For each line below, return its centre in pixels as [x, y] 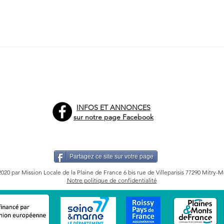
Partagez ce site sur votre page [111, 156]
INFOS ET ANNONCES [113, 107]
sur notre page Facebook [113, 117]
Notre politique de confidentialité [112, 180]
